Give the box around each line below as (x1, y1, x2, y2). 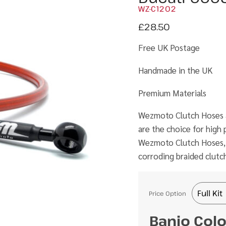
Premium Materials (138, 87, 206, 98)
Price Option (149, 189, 186, 197)
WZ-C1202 (138, 4, 176, 14)
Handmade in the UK (138, 65, 212, 76)
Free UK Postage (138, 42, 200, 53)
